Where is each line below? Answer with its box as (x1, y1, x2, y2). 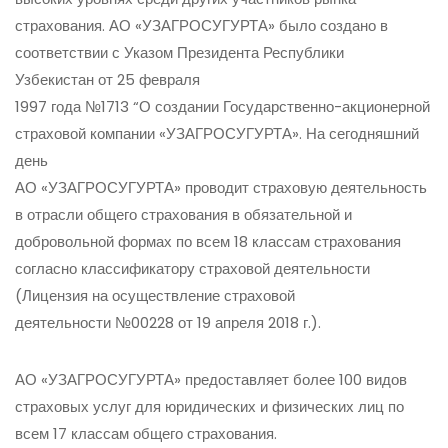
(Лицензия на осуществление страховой (15, 285, 295, 307)
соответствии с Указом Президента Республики (15, 42, 344, 64)
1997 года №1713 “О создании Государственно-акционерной (15, 96, 430, 118)
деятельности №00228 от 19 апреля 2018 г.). (15, 312, 321, 334)
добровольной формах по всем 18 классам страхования (15, 231, 401, 253)
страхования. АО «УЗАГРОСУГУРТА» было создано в (15, 15, 388, 37)
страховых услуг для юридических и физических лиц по (15, 396, 404, 418)
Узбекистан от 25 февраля (15, 69, 200, 91)
